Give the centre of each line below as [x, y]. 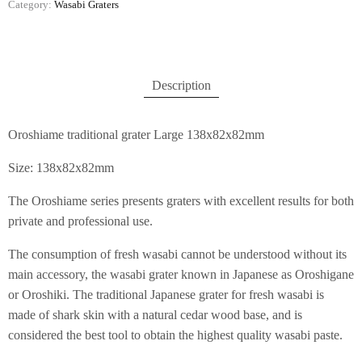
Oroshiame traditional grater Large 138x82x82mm [136, 135]
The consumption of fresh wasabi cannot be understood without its [177, 255]
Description [181, 86]
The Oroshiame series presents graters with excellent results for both [181, 201]
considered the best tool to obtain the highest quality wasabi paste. [175, 335]
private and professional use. [80, 221]
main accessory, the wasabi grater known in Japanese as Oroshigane [181, 275]
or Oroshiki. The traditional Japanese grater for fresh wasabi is [166, 295]
